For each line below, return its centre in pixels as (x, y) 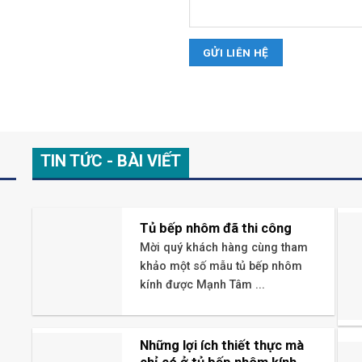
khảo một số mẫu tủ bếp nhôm (221, 266)
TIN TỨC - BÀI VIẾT (111, 161)
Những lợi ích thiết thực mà (221, 346)
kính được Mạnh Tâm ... (202, 284)
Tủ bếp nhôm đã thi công (215, 229)
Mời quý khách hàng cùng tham (223, 247)
